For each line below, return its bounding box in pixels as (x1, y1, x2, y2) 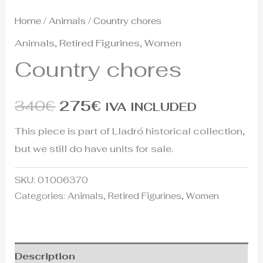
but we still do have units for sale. (15, 142, 174, 156)
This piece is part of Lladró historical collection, (15, 124, 245, 138)
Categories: (15, 190, 68, 202)
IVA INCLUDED (105, 99, 197, 115)
